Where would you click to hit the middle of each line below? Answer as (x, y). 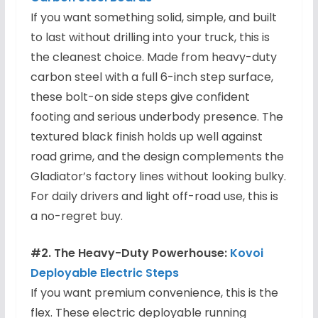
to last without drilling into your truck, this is (150, 38)
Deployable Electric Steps (104, 273)
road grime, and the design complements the (157, 157)
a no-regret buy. (76, 216)
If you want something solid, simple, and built (153, 18)
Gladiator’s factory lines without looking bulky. (158, 177)
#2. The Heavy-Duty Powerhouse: (130, 253)
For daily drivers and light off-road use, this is (154, 197)
